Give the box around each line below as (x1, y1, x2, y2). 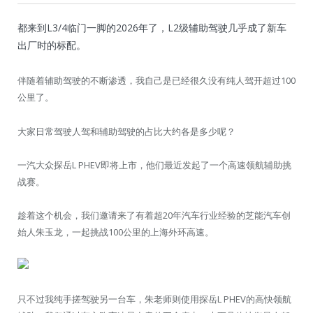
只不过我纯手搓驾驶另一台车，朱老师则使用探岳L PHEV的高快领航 (17, 293, 291, 306)
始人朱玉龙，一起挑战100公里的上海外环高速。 (17, 225, 214, 238)
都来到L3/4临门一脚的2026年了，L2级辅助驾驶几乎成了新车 (17, 21, 286, 35)
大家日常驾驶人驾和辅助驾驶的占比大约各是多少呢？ (17, 124, 235, 138)
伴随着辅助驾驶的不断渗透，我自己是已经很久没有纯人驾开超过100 (17, 74, 296, 87)
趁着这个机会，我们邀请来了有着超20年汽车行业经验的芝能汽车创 (17, 208, 291, 221)
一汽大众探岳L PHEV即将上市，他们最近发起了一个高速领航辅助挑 (17, 158, 291, 171)
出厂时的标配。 (17, 38, 86, 52)
